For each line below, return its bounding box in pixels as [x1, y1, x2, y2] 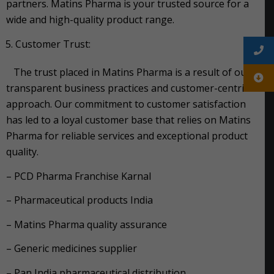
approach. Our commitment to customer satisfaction [6, 97, 246, 111]
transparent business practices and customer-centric [6, 81, 248, 95]
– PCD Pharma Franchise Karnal [6, 169, 151, 183]
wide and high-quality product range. [6, 13, 174, 27]
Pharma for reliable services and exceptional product [6, 128, 248, 143]
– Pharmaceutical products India [6, 193, 153, 207]
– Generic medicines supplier [6, 242, 137, 256]
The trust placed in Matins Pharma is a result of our [6, 65, 251, 79]
